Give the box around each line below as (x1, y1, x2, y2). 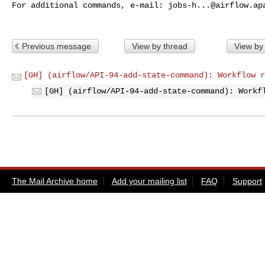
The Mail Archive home (12, 176, 98, 186)
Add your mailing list (111, 176, 187, 186)
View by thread (131, 41, 188, 51)
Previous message (22, 41, 91, 51)
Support (232, 176, 262, 186)
